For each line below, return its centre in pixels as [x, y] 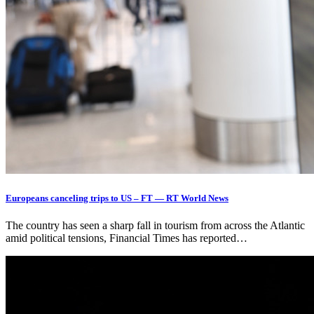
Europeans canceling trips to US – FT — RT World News [117, 198]
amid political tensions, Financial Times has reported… [127, 238]
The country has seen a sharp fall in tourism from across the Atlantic [155, 225]
